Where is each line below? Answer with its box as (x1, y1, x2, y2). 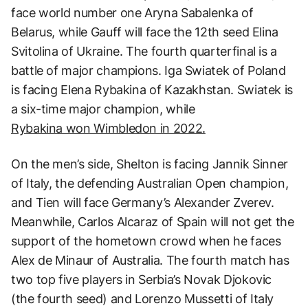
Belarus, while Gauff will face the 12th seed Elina (11, 24, 279, 39)
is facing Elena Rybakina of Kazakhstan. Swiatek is (11, 82, 294, 97)
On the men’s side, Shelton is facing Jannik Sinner (11, 156, 289, 171)
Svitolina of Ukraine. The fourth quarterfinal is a (11, 43, 278, 58)
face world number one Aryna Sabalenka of (11, 5, 254, 20)
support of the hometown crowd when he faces (11, 233, 281, 248)
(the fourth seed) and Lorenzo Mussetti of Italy (11, 291, 274, 306)
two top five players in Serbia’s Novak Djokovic (11, 272, 272, 287)
